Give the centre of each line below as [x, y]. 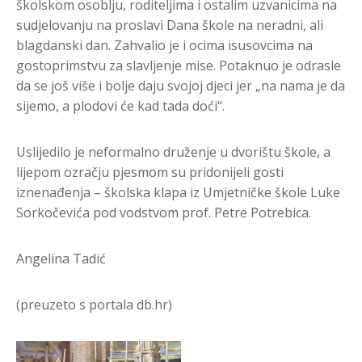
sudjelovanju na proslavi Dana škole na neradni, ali [170, 25]
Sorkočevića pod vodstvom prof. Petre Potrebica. [164, 213]
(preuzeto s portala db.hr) [94, 305]
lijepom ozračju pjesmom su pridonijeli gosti [150, 173]
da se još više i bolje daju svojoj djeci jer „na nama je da [181, 86]
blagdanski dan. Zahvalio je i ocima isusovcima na [164, 46]
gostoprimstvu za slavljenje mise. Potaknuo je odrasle [179, 66]
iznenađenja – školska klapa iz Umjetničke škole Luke [178, 193]
